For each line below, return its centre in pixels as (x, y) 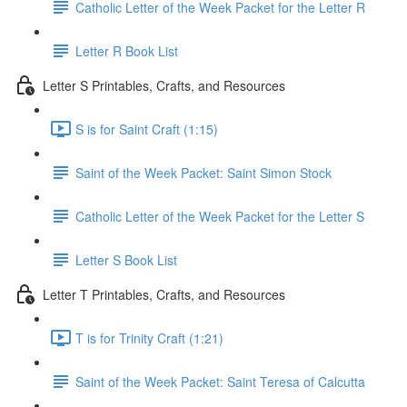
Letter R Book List (127, 50)
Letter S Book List (126, 259)
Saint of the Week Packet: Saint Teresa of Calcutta (220, 381)
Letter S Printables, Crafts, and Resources (164, 85)
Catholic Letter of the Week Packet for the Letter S (220, 216)
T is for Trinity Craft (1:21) (149, 338)
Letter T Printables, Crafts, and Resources (164, 294)
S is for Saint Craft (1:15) (147, 129)
